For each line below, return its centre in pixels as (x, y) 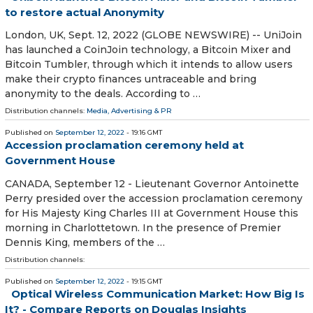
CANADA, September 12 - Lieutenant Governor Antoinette (152, 183)
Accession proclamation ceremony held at (124, 145)
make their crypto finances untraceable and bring (131, 79)
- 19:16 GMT (143, 133)
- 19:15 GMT (143, 281)
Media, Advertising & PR (129, 111)
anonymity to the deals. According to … (103, 94)
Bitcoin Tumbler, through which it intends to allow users (149, 65)
